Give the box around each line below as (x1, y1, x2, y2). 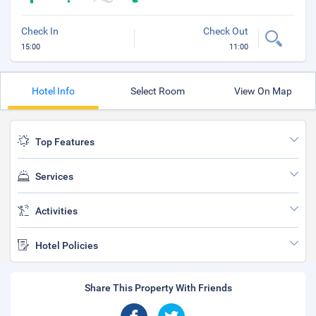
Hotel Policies (35, 240, 98, 251)
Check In (21, 25, 59, 37)
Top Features (35, 136, 95, 147)
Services (35, 171, 73, 182)
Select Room (130, 85, 186, 97)
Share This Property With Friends (84, 282, 232, 293)
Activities (35, 205, 78, 217)
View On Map (233, 85, 292, 97)
